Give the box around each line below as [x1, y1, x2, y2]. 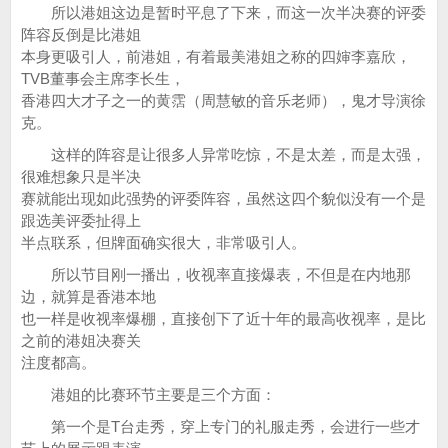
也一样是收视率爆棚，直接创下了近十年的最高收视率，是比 [21, 310, 426, 327]
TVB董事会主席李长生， [21, 70, 185, 87]
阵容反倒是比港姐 [21, 26, 141, 43]
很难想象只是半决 [21, 168, 141, 185]
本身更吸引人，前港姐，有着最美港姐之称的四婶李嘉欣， [21, 48, 411, 65]
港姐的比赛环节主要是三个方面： [21, 386, 276, 403]
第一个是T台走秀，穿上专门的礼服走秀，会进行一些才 [21, 418, 420, 435]
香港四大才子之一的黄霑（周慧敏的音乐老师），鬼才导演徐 [21, 92, 426, 109]
